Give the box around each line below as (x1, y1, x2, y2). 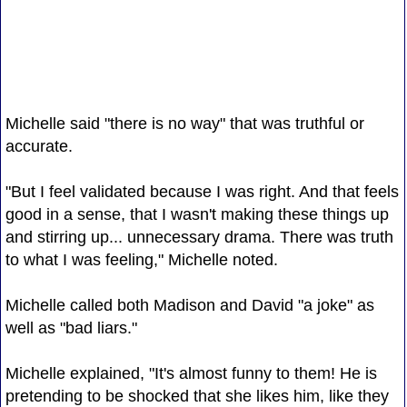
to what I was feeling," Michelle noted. (5, 250, 278, 269)
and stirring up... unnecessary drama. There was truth (5, 227, 393, 246)
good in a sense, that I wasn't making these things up (5, 204, 389, 223)
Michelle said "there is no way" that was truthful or (5, 114, 364, 133)
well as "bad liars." (5, 318, 137, 337)
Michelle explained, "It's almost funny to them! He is (5, 363, 377, 382)
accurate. (5, 136, 73, 155)
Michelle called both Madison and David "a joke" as (5, 295, 374, 314)
